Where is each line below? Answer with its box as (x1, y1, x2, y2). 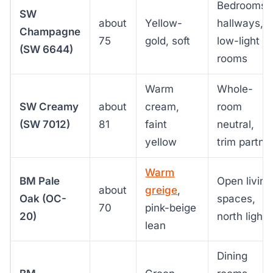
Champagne (19, 25, 81, 38)
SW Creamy (19, 100, 79, 113)
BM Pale (19, 174, 60, 187)
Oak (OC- (19, 192, 67, 205)
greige (145, 183, 178, 196)
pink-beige (145, 201, 197, 214)
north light (217, 210, 267, 222)
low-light (217, 34, 260, 47)
